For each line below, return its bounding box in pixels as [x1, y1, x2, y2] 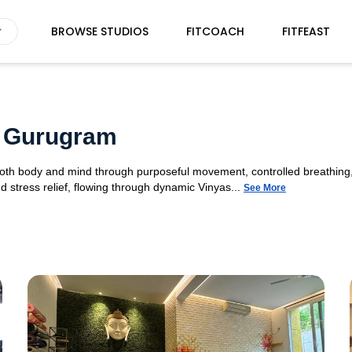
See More [244, 182, 286, 193]
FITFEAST [281, 24, 330, 39]
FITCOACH [185, 24, 244, 39]
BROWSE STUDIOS [50, 24, 148, 39]
